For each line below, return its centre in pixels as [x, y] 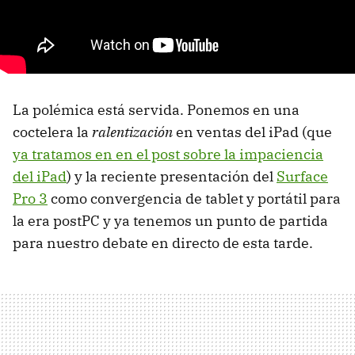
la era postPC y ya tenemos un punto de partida [170, 221]
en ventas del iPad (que [252, 132]
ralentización [132, 132]
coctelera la [52, 132]
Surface [302, 176]
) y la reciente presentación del [172, 176]
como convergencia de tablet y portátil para [194, 198]
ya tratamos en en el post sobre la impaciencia [168, 154]
